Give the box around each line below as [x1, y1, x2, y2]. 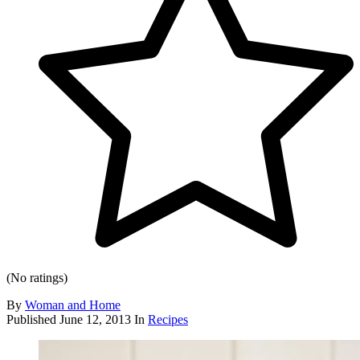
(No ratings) [6, 271, 67, 285]
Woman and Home [25, 298, 121, 313]
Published [6, 313, 59, 327]
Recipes [148, 313, 188, 327]
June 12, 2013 [59, 313, 131, 327]
